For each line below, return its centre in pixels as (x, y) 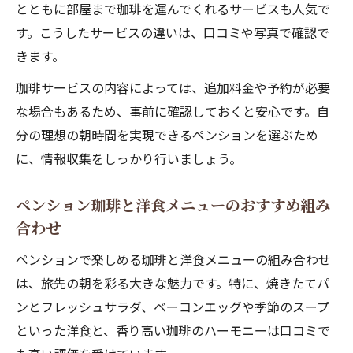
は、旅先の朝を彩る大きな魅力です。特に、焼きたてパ (173, 283)
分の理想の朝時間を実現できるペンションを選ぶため (167, 135)
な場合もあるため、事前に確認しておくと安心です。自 (173, 111)
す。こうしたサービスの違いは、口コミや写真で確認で (173, 32)
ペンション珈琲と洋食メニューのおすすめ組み (173, 205)
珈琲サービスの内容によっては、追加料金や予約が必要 (173, 87)
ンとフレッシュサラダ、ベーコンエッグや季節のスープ (173, 307)
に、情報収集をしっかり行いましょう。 (129, 158)
